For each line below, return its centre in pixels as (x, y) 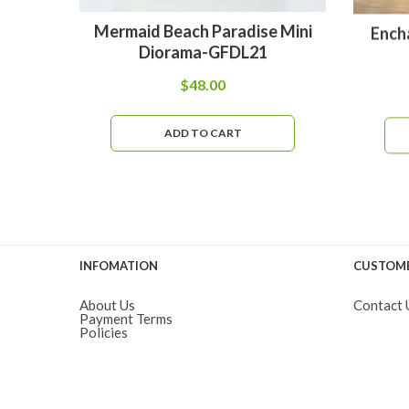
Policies (104, 333)
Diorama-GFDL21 (203, 52)
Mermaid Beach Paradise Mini (203, 31)
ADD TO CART (203, 132)
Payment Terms (126, 319)
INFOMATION (119, 266)
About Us (107, 305)
